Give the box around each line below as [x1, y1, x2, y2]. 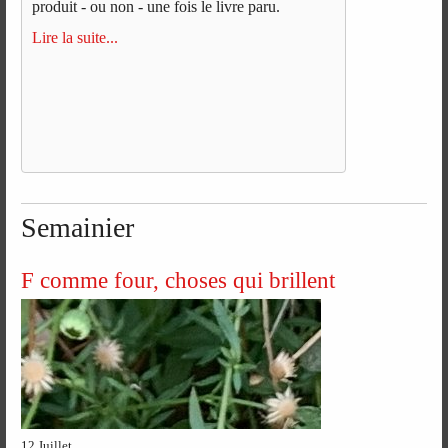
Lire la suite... [32, 29, 119, 47]
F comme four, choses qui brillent [21, 266, 336, 293]
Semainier [21, 211, 135, 243]
